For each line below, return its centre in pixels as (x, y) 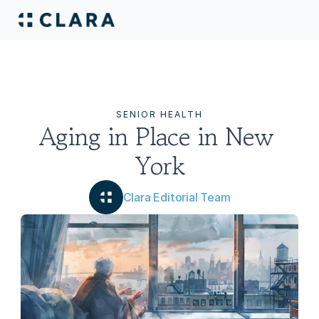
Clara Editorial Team (177, 197)
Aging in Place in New (156, 136)
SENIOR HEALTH (159, 114)
